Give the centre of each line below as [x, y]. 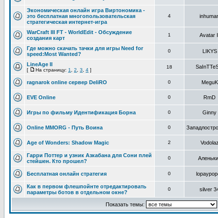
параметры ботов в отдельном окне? [77, 192]
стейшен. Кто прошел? [57, 161]
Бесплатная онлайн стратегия [67, 174]
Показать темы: [126, 204]
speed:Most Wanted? [54, 54]
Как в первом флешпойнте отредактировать [87, 186]
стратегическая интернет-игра [67, 22]
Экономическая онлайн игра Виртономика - [86, 10]
